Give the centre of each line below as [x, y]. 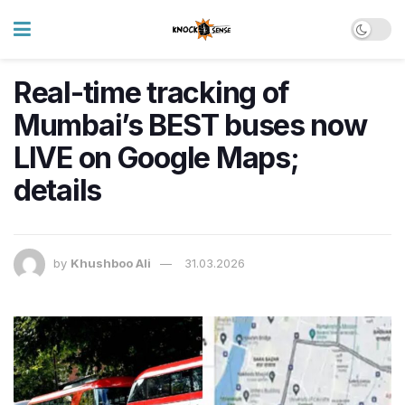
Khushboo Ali [111, 264]
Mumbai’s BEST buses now [190, 125]
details [58, 190]
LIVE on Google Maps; [156, 158]
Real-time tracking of [152, 93]
